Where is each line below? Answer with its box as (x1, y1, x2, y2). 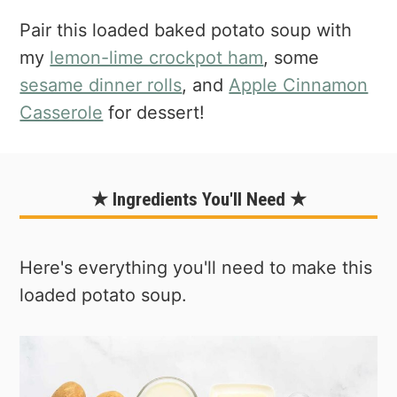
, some (263, 46, 320, 68)
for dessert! (103, 101, 206, 123)
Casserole (19, 101, 104, 123)
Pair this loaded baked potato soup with (19, 19, 353, 41)
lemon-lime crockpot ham (50, 46, 264, 68)
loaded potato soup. (19, 284, 188, 307)
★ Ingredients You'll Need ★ (90, 188, 307, 210)
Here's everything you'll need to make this (19, 257, 373, 279)
